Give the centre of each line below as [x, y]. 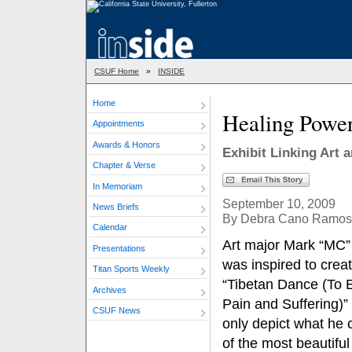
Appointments [119, 124]
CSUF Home [117, 71]
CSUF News [117, 310]
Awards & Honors [126, 144]
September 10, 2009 [279, 203]
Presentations [119, 248]
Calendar [110, 227]
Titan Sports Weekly [131, 269]
